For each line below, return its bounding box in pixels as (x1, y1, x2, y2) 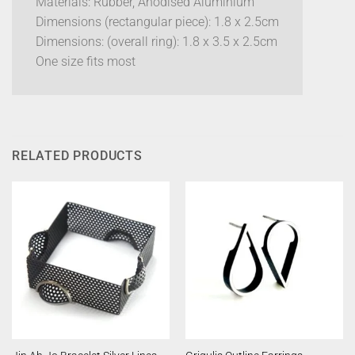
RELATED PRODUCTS (12, 148, 143, 164)
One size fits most (36, 54, 136, 70)
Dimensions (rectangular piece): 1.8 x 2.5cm (36, 14, 279, 30)
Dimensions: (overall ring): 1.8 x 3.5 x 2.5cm (36, 34, 277, 50)
